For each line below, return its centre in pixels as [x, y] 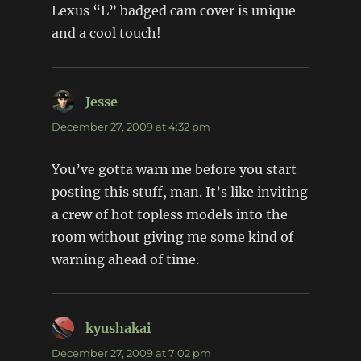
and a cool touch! [106, 33]
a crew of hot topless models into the [169, 214]
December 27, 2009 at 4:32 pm [131, 126]
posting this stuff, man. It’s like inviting [179, 191]
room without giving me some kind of [172, 237]
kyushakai [118, 328]
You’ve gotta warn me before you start [174, 169]
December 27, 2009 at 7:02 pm [131, 353]
